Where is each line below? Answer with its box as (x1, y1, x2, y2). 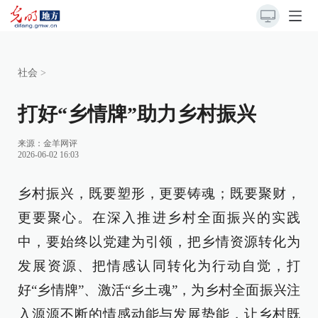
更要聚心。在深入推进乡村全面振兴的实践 (18, 210, 300, 225)
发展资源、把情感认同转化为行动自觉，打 (18, 258, 300, 273)
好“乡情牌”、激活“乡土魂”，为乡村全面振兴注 (18, 283, 300, 297)
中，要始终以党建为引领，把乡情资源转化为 (18, 234, 300, 249)
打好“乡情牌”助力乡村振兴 (18, 103, 256, 125)
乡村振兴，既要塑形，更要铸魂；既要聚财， (18, 186, 300, 201)
